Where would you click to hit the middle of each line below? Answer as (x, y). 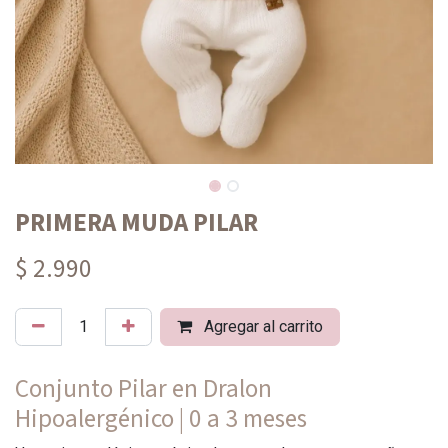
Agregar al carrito (261, 326)
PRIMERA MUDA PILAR (136, 223)
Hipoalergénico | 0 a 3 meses (161, 419)
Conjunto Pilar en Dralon (143, 389)
